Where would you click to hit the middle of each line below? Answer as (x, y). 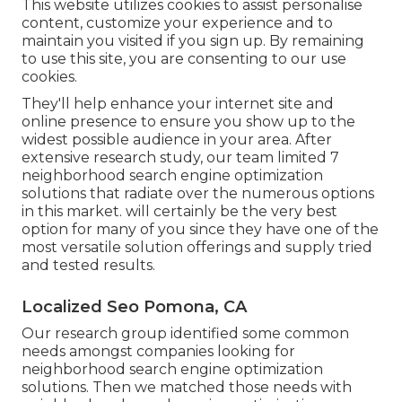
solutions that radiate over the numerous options (198, 194)
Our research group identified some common (185, 334)
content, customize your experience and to (177, 23)
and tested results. (88, 266)
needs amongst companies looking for (158, 352)
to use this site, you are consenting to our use (184, 59)
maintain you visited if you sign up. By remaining (193, 41)
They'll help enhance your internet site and (178, 104)
